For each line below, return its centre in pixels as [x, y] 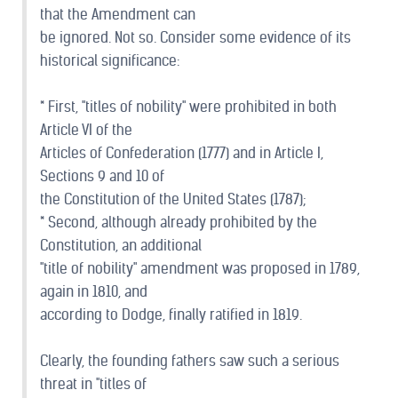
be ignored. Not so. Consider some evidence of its [195, 38]
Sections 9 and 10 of [102, 177]
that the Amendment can [118, 15]
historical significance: [110, 61]
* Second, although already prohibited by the [179, 223]
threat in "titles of [93, 385]
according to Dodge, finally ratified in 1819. [171, 315]
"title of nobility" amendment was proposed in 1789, [200, 269]
